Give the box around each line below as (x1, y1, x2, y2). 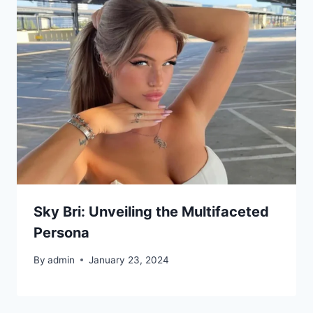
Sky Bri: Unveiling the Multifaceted (34, 203, 269, 221)
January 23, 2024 (89, 254, 170, 265)
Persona (34, 224, 89, 242)
